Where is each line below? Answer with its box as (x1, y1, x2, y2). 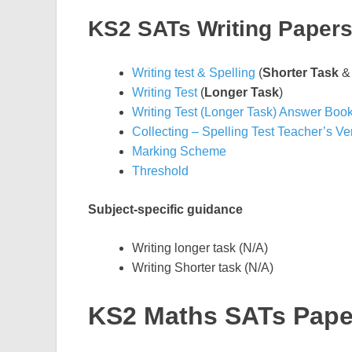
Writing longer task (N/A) (132, 241, 268, 255)
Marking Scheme (132, 145, 226, 159)
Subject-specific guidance (88, 203, 243, 217)
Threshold (132, 164, 189, 178)
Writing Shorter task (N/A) (132, 261, 273, 275)
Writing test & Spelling (132, 66, 255, 80)
